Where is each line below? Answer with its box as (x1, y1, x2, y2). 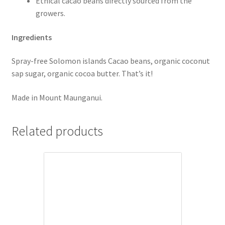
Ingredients (11, 32, 53, 42)
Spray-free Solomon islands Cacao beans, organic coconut (11, 56, 210, 66)
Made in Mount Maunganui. (11, 92, 102, 103)
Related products (11, 123, 103, 139)
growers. (35, 8, 65, 19)
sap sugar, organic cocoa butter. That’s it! (11, 68, 153, 79)
